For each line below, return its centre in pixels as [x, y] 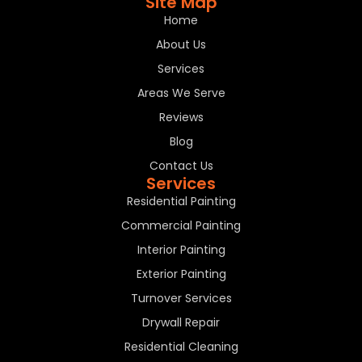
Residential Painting [181, 202]
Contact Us [181, 166]
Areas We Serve [181, 93]
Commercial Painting [181, 226]
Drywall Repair [181, 323]
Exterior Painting [181, 274]
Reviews [181, 118]
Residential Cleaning [181, 347]
